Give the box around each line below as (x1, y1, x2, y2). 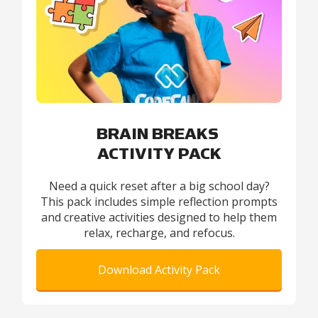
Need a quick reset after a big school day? (48, 178, 270, 194)
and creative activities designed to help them (41, 209, 277, 226)
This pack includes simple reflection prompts (40, 194, 278, 210)
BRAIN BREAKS (96, 126, 222, 143)
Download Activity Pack (98, 262, 220, 278)
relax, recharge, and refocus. (83, 225, 235, 241)
